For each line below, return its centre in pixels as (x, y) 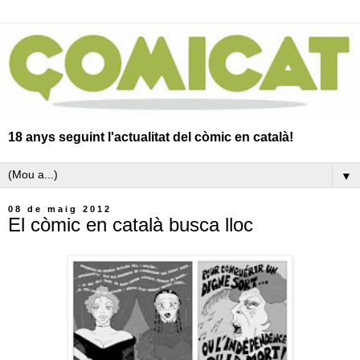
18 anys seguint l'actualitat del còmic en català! (151, 137)
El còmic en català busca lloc (131, 224)
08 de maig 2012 (60, 209)
